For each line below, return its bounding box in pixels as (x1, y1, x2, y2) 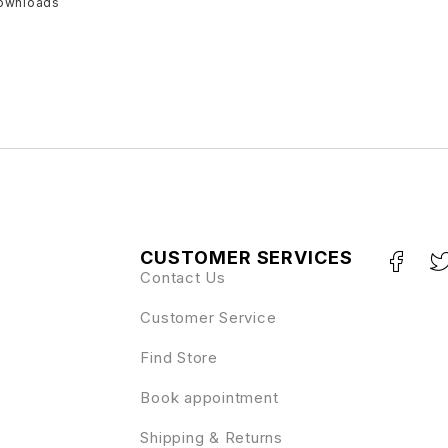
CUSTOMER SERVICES (140, 246, 353, 268)
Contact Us (140, 267, 226, 287)
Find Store (140, 347, 218, 367)
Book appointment (140, 387, 279, 407)
